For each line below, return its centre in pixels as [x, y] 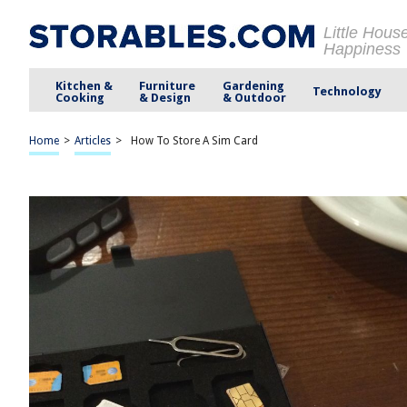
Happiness [362, 49]
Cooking [80, 97]
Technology [347, 91]
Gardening [253, 85]
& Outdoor [254, 97]
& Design [165, 97]
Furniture [168, 85]
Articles [93, 141]
